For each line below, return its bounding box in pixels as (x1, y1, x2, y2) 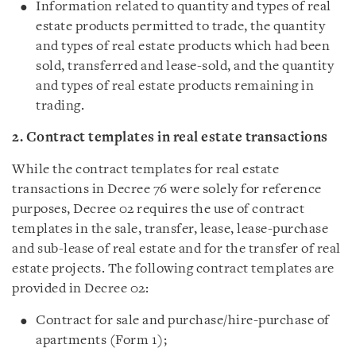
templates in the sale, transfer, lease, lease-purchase (12, 222, 328, 236)
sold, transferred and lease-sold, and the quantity (36, 60, 334, 73)
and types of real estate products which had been (36, 40, 330, 53)
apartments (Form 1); (36, 334, 167, 347)
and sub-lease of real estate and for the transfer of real (12, 242, 341, 256)
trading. (36, 99, 84, 113)
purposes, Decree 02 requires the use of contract (12, 203, 304, 216)
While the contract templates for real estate (12, 163, 279, 176)
